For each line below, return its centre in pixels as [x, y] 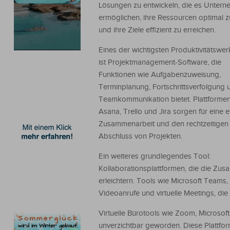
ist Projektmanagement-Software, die [160, 62]
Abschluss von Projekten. [140, 136]
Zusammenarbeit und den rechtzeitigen [164, 124]
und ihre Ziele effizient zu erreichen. [157, 30]
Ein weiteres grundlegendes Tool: [155, 156]
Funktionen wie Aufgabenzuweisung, [160, 75]
